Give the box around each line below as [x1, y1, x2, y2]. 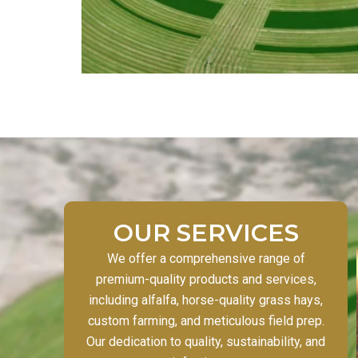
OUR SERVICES [113, 217, 299, 248]
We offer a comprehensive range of [106, 250, 305, 266]
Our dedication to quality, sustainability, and [86, 333, 326, 349]
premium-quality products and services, [95, 271, 316, 287]
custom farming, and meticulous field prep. [87, 312, 324, 328]
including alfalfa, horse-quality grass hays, [89, 292, 324, 308]
